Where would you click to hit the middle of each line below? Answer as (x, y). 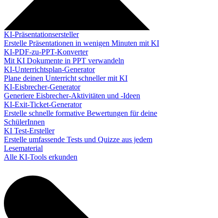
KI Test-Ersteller (29, 131)
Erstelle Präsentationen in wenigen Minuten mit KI (82, 43)
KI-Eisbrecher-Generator (42, 87)
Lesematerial (23, 148)
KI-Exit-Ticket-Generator (43, 104)
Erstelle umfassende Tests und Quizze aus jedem (78, 139)
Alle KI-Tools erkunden (41, 157)
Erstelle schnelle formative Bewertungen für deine (81, 113)
